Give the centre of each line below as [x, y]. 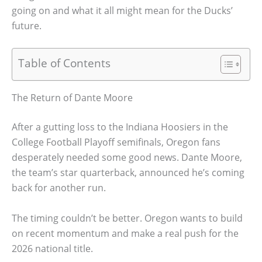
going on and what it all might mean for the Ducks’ [122, 10]
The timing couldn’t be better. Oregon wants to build [127, 218]
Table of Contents [64, 63]
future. [27, 25]
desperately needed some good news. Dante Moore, [127, 158]
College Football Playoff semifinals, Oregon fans [116, 142]
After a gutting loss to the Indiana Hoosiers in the [120, 127]
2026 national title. [52, 248]
